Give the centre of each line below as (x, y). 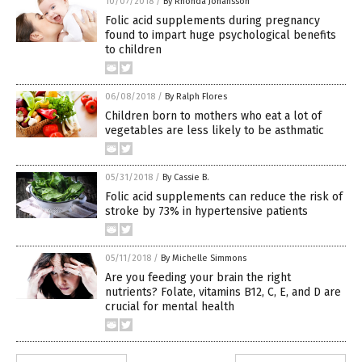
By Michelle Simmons (204, 259)
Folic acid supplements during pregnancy (213, 21)
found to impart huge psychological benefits (221, 36)
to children (133, 50)
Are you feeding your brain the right (198, 278)
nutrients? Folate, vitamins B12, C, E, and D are (223, 293)
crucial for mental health (170, 307)
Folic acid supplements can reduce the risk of (224, 197)
